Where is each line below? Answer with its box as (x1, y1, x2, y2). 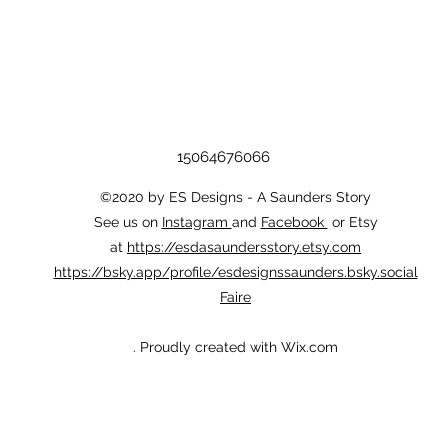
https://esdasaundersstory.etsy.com (127, 238, 361, 255)
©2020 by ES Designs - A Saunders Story (100, 188, 371, 205)
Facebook (260, 213, 328, 230)
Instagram (161, 213, 232, 230)
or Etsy (327, 213, 378, 230)
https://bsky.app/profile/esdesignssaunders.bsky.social (53, 263, 418, 280)
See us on (93, 213, 162, 230)
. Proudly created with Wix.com (133, 338, 338, 355)
